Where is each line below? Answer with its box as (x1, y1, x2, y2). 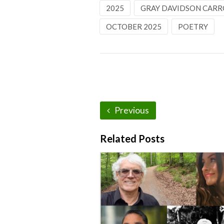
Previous (112, 105, 149, 115)
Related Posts (99, 132, 164, 144)
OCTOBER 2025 (105, 22, 161, 31)
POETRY (177, 22, 208, 31)
